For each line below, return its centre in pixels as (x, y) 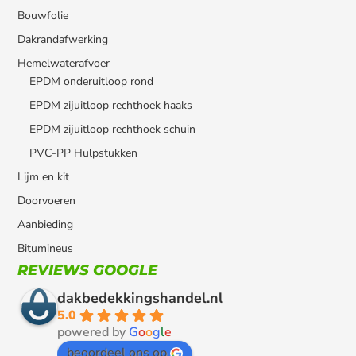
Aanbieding (46, 224)
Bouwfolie (43, 15)
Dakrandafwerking (63, 39)
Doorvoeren (47, 200)
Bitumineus (46, 248)
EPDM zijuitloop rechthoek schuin (113, 129)
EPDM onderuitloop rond (92, 81)
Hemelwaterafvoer (64, 63)
